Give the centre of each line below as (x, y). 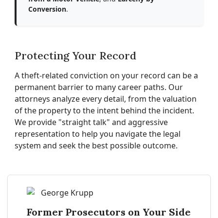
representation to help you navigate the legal (98, 134)
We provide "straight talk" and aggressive (91, 122)
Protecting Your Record (75, 55)
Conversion (47, 9)
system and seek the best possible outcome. (96, 145)
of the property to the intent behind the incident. (104, 110)
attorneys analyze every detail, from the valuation (106, 99)
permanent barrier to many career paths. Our (99, 87)
